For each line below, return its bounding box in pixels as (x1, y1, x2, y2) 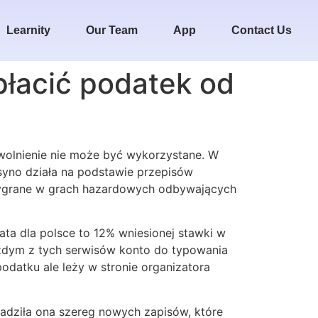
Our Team (86, 24, 138, 36)
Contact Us (231, 24, 292, 36)
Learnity (6, 24, 50, 36)
